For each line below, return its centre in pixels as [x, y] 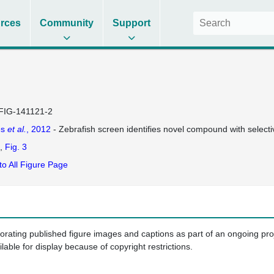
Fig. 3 [16, 147]
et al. [17, 129]
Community [67, 23]
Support [132, 23]
